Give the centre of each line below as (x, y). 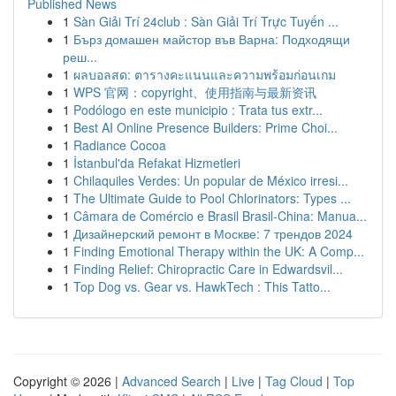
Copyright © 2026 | (68, 381)
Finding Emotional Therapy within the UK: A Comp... (219, 251)
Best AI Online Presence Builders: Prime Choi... (206, 127)
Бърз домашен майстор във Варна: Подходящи (212, 39)
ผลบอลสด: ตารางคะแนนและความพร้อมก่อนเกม (205, 74)
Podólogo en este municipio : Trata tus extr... (198, 110)
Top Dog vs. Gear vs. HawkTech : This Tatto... (202, 286)
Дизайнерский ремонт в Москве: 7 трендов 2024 (213, 233)
